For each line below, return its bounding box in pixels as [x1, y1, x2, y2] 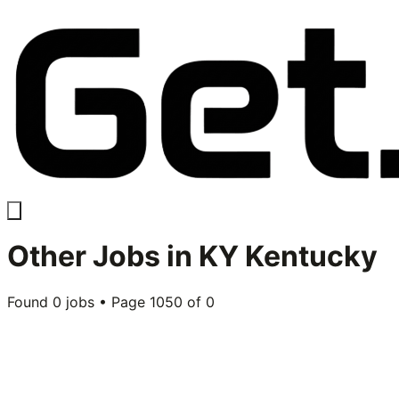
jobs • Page [61, 292, 150, 311]
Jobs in [86, 239, 199, 274]
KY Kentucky [199, 239, 378, 274]
